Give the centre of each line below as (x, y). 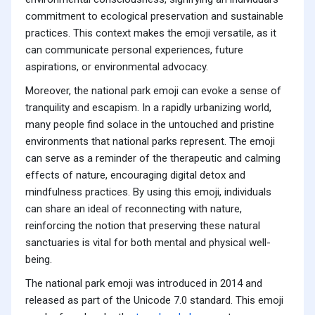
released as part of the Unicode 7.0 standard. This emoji (154, 301)
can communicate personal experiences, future (134, 50)
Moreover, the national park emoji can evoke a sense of (153, 91)
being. (39, 260)
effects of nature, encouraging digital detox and (135, 175)
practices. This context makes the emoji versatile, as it (151, 33)
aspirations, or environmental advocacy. (117, 67)
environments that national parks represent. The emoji (150, 142)
